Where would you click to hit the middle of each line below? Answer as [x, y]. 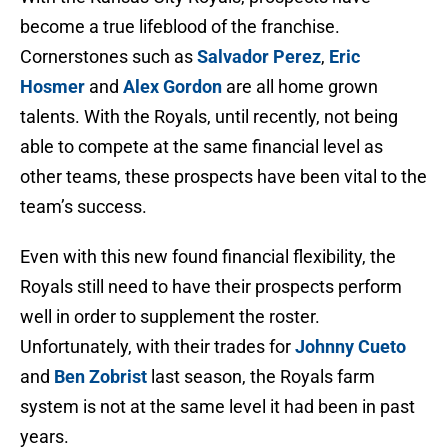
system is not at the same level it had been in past [217, 407]
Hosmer [52, 87]
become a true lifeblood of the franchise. [180, 27]
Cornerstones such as [108, 57]
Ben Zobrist [100, 377]
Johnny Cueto [350, 347]
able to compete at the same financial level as [201, 147]
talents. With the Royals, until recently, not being [209, 117]
